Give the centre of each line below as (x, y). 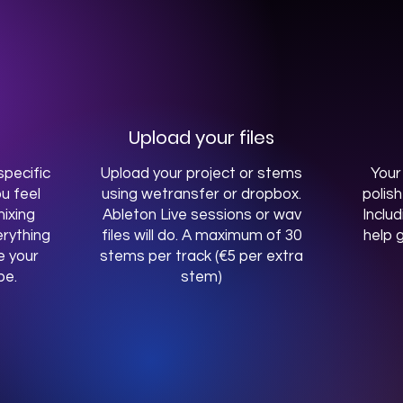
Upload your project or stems (201, 174)
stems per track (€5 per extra (201, 256)
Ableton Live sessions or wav (201, 215)
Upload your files (201, 138)
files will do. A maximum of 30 (201, 236)
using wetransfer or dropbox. (201, 194)
